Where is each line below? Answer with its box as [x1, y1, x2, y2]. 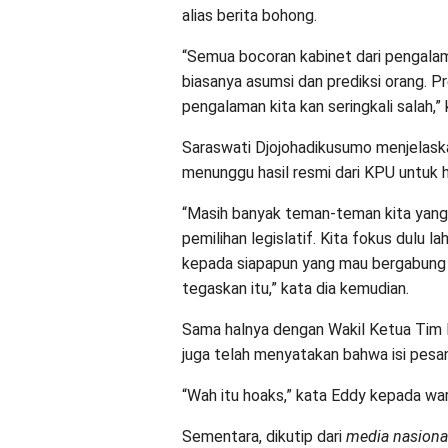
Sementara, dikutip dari [182, 427, 346, 446]
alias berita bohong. [182, 6, 317, 25]
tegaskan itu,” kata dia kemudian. [182, 279, 409, 298]
